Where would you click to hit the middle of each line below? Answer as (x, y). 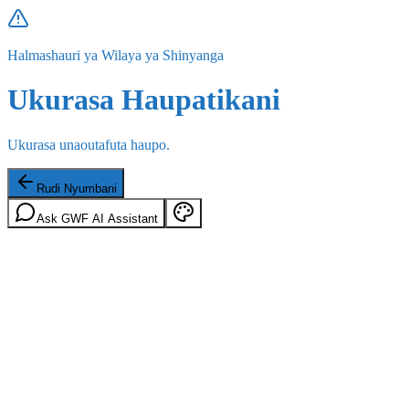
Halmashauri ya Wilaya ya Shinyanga (115, 55)
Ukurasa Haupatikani (144, 100)
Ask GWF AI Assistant (97, 218)
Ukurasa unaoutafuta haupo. (89, 144)
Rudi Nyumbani (77, 188)
